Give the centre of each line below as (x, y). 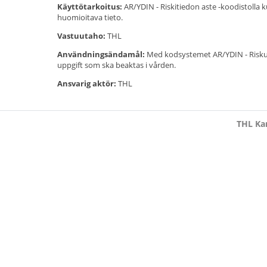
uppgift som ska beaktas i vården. (117, 65)
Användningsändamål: (101, 55)
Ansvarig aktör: (87, 84)
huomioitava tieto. (90, 18)
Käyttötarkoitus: (90, 7)
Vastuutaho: (81, 36)
